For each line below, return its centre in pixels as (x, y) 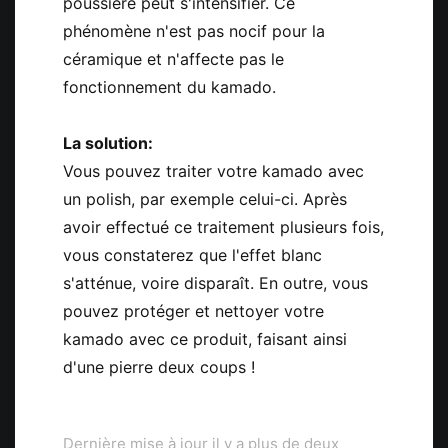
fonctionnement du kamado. (172, 86)
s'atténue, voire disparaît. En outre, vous (215, 283)
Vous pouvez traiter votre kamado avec (213, 171)
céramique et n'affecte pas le (173, 58)
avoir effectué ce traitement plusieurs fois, (223, 227)
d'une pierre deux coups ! (161, 367)
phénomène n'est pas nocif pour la (194, 30)
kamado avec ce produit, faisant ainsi (205, 339)
